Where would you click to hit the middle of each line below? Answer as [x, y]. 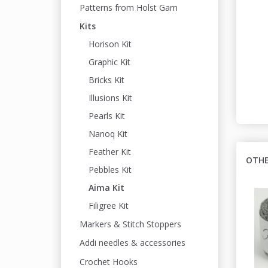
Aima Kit [106, 188]
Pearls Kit [107, 116]
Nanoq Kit [108, 134]
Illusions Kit [110, 98]
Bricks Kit [106, 80]
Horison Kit [110, 44]
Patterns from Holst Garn [129, 7]
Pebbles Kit [110, 170]
